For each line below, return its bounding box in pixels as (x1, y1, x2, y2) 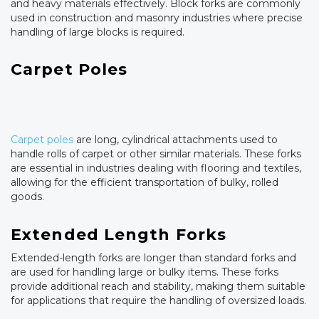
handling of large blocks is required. (11, 25, 184, 38)
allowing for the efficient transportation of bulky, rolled (11, 176, 278, 189)
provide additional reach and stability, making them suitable (11, 280, 305, 293)
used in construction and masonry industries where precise (11, 11, 303, 24)
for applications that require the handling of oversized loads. (11, 294, 306, 308)
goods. (11, 190, 44, 204)
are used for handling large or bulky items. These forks (11, 266, 278, 279)
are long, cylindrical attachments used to (73, 133, 278, 147)
